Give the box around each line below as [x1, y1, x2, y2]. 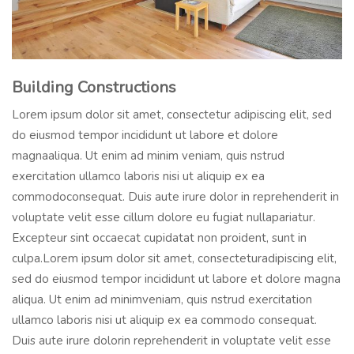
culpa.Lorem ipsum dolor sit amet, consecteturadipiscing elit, [12, 250, 337, 266]
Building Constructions [12, 77, 176, 98]
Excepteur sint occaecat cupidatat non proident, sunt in [12, 230, 307, 246]
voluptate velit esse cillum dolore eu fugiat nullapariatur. [12, 209, 315, 225]
